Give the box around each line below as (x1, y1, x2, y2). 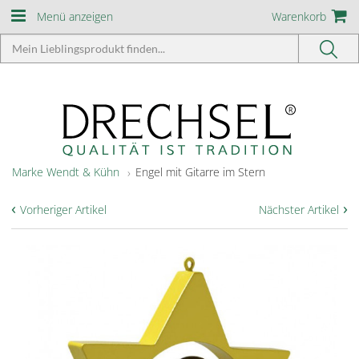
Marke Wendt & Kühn (12, 164, 119, 179)
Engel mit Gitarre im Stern (135, 164, 265, 179)
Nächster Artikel (259, 202, 339, 217)
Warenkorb (272, 9, 326, 24)
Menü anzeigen (37, 9, 113, 24)
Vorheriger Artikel (20, 202, 107, 217)
